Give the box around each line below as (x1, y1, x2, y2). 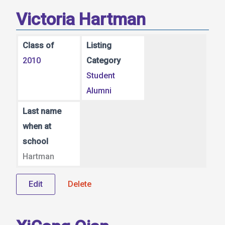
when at (22, 121, 51, 131)
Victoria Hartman (16, 9, 146, 30)
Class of (22, 40, 54, 50)
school (22, 136, 48, 146)
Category (86, 55, 121, 65)
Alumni (86, 85, 112, 95)
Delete (68, 179, 91, 189)
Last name (22, 106, 61, 116)
